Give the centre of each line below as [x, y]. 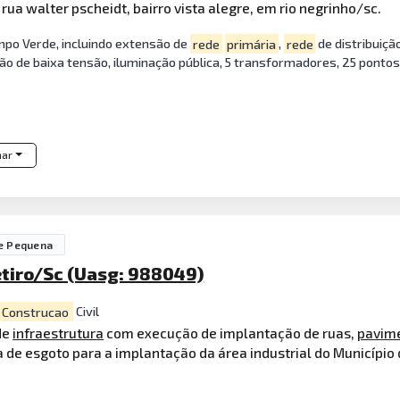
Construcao [36, 312]
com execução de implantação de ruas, [231, 332]
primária [252, 44]
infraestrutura [58, 332]
